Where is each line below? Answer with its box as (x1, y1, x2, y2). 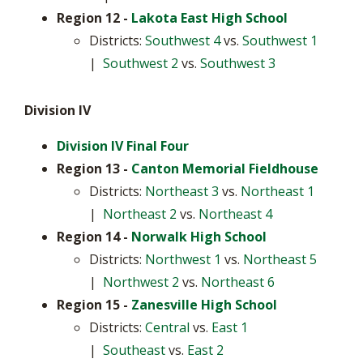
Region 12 (57, 9, 120, 27)
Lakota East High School (131, 9, 288, 27)
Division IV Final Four (57, 137, 189, 155)
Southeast (103, 341, 165, 359)
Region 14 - (57, 228, 131, 246)
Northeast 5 (243, 250, 317, 268)
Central (145, 318, 190, 336)
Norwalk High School (131, 228, 267, 246)
